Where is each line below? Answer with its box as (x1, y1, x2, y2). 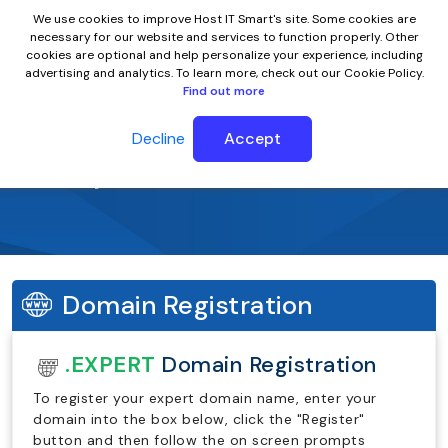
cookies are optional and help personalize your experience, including (25, 47, 423, 63)
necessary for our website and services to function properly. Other (29, 29, 419, 45)
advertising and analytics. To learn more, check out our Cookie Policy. (24, 65, 424, 81)
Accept (224, 128, 281, 149)
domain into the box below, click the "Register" (33, 410, 365, 428)
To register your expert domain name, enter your (33, 389, 377, 407)
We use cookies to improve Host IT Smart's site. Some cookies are (32, 11, 416, 27)
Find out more (183, 83, 265, 99)
